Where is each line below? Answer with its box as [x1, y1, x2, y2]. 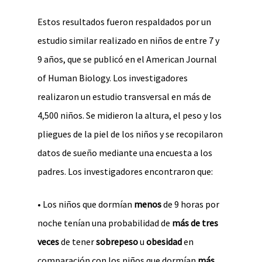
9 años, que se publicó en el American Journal [37, 53, 217, 65]
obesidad [146, 236, 182, 247]
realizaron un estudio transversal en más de [37, 91, 211, 102]
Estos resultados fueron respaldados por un [37, 16, 211, 27]
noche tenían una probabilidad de [37, 217, 172, 229]
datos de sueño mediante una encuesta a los [37, 147, 212, 158]
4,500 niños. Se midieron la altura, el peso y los [37, 109, 222, 121]
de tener [59, 236, 96, 247]
